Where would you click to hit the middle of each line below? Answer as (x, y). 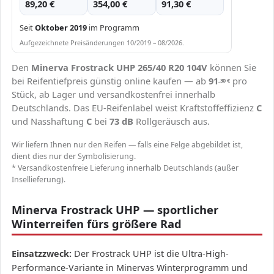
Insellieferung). (39, 180)
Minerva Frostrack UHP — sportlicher (115, 210)
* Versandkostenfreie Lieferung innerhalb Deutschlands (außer (125, 168)
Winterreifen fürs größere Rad (97, 224)
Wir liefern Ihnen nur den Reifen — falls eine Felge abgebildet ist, (127, 145)
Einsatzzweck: (42, 254)
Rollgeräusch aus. (172, 121)
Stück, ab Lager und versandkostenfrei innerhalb (113, 94)
